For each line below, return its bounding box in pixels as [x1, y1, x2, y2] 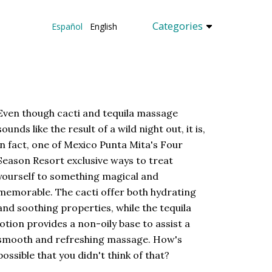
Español [51, 20, 83, 32]
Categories [152, 18, 205, 33]
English [82, 20, 122, 32]
